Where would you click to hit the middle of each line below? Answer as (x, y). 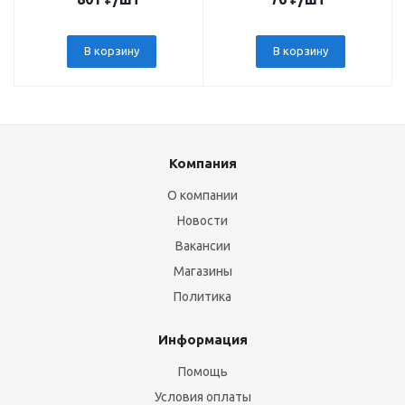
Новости (202, 221)
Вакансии (202, 246)
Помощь (202, 372)
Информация (202, 339)
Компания (202, 163)
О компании (202, 195)
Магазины (202, 271)
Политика (202, 297)
